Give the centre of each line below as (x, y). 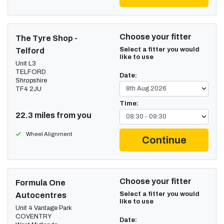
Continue (164, 140)
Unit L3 (26, 63)
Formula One (40, 182)
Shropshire (31, 80)
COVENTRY (34, 216)
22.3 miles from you (53, 115)
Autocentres (41, 195)
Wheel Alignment (49, 134)
